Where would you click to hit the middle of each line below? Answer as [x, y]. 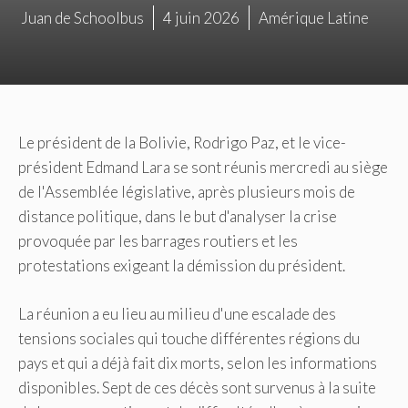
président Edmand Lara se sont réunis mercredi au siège [203, 168]
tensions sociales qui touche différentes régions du [189, 338]
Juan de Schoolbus [82, 18]
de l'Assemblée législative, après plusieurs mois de [187, 192]
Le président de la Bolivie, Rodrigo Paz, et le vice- [182, 143]
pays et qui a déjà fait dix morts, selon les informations [198, 362]
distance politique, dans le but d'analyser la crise [178, 217]
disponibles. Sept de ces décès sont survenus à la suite [197, 387]
